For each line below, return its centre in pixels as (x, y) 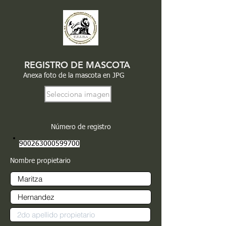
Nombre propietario (40, 161)
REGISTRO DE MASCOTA (77, 65)
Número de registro (81, 127)
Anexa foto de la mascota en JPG (74, 76)
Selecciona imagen (78, 94)
